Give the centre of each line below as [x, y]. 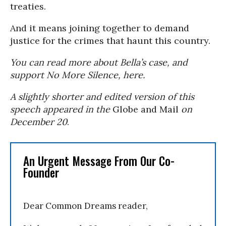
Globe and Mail [144, 109]
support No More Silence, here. [77, 75]
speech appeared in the [60, 109]
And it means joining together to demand [100, 28]
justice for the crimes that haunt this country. [110, 41]
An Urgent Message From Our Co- [99, 161]
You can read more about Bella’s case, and [99, 62]
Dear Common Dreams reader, [86, 206]
